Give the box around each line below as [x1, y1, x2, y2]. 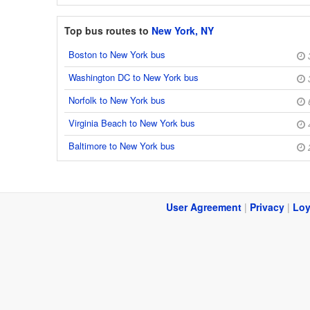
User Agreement [166, 199, 241, 214]
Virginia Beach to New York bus [69, 116, 195, 129]
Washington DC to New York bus [69, 70, 199, 84]
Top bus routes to [64, 23, 152, 37]
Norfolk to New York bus [69, 93, 165, 107]
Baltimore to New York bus [69, 138, 175, 152]
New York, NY [152, 23, 214, 37]
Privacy [250, 199, 284, 214]
